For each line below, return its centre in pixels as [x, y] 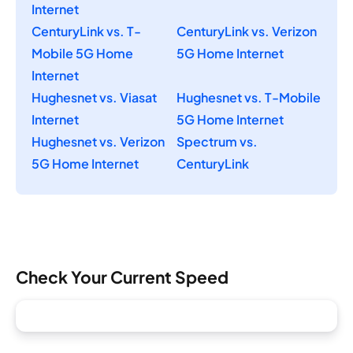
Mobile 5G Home [82, 53]
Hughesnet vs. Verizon [98, 141]
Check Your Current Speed [122, 277]
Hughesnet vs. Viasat [94, 97]
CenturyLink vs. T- [86, 31]
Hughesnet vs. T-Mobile [249, 97]
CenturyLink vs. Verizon [247, 31]
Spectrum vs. [217, 141]
